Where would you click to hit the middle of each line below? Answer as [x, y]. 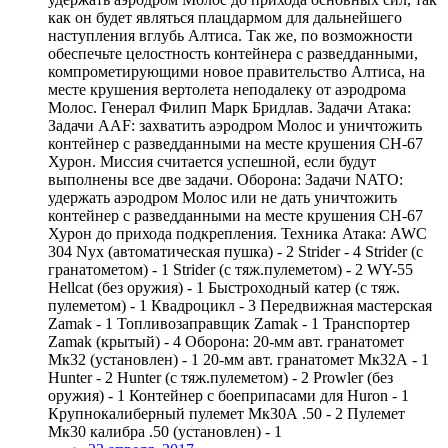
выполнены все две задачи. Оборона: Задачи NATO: [225, 179]
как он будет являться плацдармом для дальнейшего [225, 17]
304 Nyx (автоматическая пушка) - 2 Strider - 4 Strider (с [235, 251]
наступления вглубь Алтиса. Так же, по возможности [230, 35]
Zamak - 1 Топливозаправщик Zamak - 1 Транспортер [229, 323]
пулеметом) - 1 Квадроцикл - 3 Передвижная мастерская [240, 305]
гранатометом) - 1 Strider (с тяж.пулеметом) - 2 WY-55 [230, 269]
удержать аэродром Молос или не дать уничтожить [222, 197]
